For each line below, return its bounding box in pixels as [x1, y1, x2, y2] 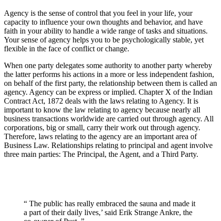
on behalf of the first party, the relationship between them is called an [4, 79, 217, 88]
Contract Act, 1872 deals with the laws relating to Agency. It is [4, 97, 198, 106]
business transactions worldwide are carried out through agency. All [4, 114, 214, 123]
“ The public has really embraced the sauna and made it [24, 199, 195, 208]
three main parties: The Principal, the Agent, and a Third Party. [4, 150, 198, 159]
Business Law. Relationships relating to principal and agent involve [4, 141, 213, 150]
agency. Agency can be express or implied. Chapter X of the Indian [4, 88, 213, 97]
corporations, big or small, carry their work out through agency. [4, 123, 200, 132]
